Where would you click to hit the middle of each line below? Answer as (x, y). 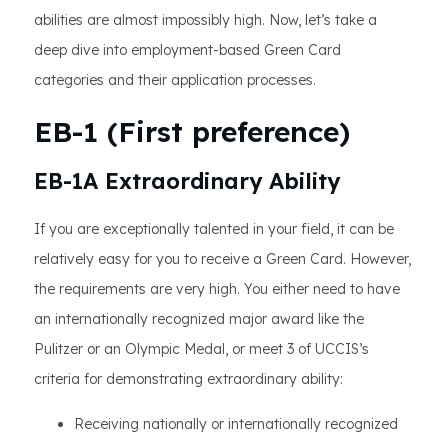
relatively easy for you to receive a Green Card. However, (222, 259)
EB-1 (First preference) (192, 131)
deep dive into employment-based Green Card (187, 50)
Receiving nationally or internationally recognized (236, 424)
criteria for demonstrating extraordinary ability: (188, 379)
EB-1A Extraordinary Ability (187, 181)
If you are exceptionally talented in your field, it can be (214, 229)
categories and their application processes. (175, 80)
